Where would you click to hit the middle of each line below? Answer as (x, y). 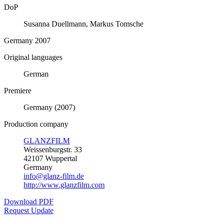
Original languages (33, 57)
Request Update (29, 210)
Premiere (18, 90)
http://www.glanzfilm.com (64, 185)
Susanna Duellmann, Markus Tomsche (83, 24)
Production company (36, 124)
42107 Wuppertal (50, 158)
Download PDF (29, 201)
